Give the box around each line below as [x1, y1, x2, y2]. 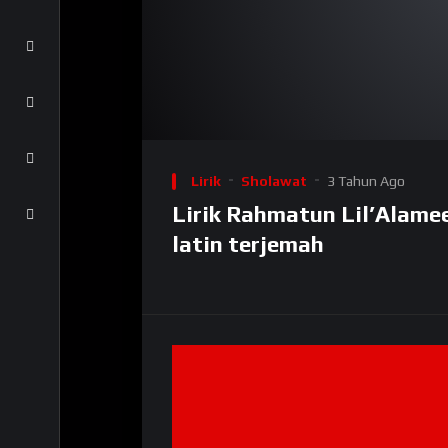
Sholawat [241, 173, 307, 190]
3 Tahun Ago [327, 173, 405, 190]
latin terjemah [172, 230, 324, 257]
